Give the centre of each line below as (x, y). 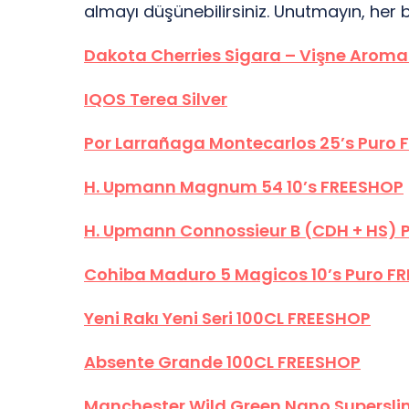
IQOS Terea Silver (156, 99)
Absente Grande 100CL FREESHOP (222, 362)
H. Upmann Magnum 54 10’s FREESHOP (244, 187)
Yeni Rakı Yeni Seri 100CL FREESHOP (227, 318)
